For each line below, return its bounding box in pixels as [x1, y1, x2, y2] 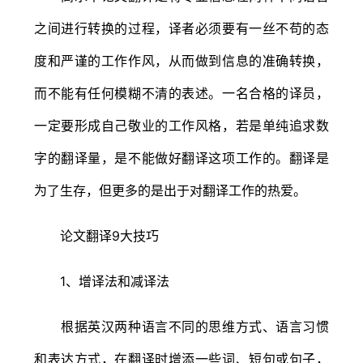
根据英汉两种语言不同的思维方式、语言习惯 [34, 318, 329, 335]
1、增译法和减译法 [34, 272, 169, 289]
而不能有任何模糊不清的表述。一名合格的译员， [34, 84, 329, 101]
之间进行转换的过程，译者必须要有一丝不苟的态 [34, 19, 329, 36]
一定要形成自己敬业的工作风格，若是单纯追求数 [34, 117, 329, 134]
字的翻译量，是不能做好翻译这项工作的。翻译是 [34, 149, 329, 166]
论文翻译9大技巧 [34, 227, 159, 244]
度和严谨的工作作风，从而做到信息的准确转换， [34, 52, 329, 69]
